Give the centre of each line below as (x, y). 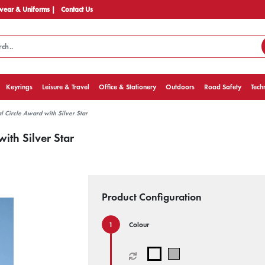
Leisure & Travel (66, 87)
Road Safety (223, 87)
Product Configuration (152, 197)
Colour (139, 225)
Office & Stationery (128, 87)
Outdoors (180, 87)
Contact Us (77, 9)
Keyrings (20, 87)
